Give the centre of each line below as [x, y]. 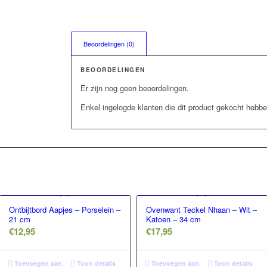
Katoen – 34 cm [173, 219]
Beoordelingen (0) [109, 44]
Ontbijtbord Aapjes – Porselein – [64, 210]
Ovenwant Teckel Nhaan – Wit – [201, 210]
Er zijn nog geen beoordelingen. [135, 88]
